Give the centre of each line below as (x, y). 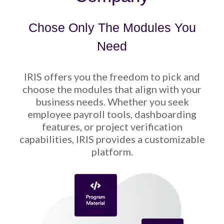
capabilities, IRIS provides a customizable (112, 139)
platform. (112, 151)
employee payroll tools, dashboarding (112, 114)
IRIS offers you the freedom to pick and (112, 76)
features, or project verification (112, 126)
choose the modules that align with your (112, 89)
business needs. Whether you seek (112, 101)
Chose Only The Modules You (112, 27)
